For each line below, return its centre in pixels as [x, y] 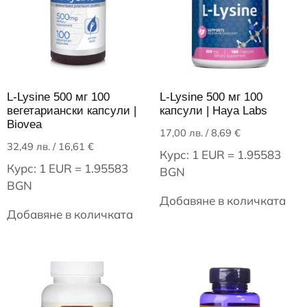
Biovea [24, 125]
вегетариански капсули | [72, 111]
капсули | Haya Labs [213, 111]
